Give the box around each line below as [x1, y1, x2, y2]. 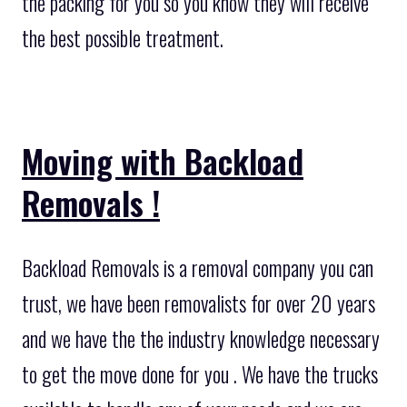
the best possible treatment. [22, 23, 223, 55]
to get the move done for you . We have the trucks [22, 358, 378, 390]
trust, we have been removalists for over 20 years [22, 287, 375, 319]
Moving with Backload [22, 136, 303, 184]
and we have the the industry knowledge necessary [22, 323, 380, 354]
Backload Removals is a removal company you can [22, 252, 373, 283]
